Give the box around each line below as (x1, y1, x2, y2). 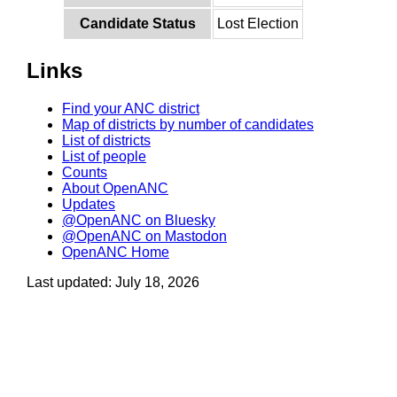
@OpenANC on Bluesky (62, 212, 215, 228)
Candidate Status (79, 16, 196, 32)
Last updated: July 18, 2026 (27, 274, 199, 290)
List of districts (62, 132, 151, 148)
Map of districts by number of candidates (62, 116, 314, 132)
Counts (62, 164, 107, 180)
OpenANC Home (62, 244, 169, 260)
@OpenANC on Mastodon (62, 228, 227, 244)
